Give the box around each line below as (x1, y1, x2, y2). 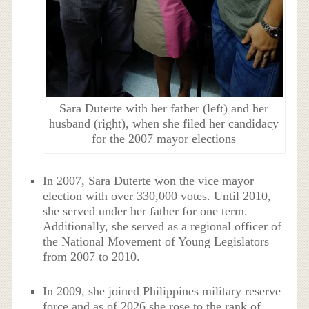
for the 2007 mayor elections (92, 131, 237, 146)
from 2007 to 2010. (43, 249, 141, 263)
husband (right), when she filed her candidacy (49, 116, 279, 130)
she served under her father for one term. (43, 203, 248, 218)
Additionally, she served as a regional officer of (43, 219, 282, 233)
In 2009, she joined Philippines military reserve (43, 284, 281, 299)
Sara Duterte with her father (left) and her (59, 101, 269, 115)
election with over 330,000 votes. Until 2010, (43, 188, 272, 203)
